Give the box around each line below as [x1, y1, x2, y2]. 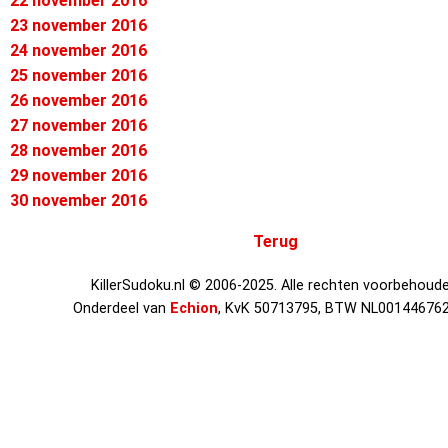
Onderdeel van [73, 300, 170, 317]
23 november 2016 [10, 16, 147, 35]
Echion [170, 300, 218, 317]
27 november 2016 [10, 116, 147, 135]
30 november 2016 [10, 191, 147, 210]
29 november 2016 [10, 166, 147, 185]
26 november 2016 [10, 91, 147, 110]
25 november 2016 [10, 66, 147, 85]
